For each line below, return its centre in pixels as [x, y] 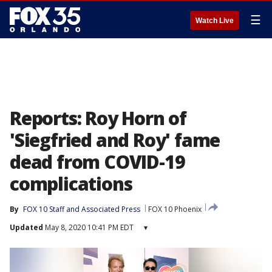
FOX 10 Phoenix [175, 209]
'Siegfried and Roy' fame [115, 140]
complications [71, 184]
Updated [26, 227]
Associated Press [111, 209]
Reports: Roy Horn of [98, 118]
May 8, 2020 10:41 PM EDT [88, 227]
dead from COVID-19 [97, 162]
